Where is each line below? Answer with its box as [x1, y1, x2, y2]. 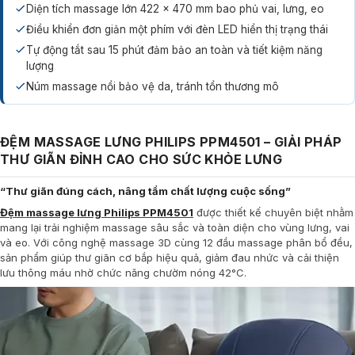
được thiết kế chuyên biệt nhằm [193, 206, 353, 219]
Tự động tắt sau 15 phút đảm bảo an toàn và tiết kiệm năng [26, 44, 323, 56]
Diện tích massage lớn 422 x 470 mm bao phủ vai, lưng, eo [26, 2, 324, 15]
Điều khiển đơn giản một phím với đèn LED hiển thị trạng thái [26, 23, 328, 36]
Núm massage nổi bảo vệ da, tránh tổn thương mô [26, 80, 279, 93]
